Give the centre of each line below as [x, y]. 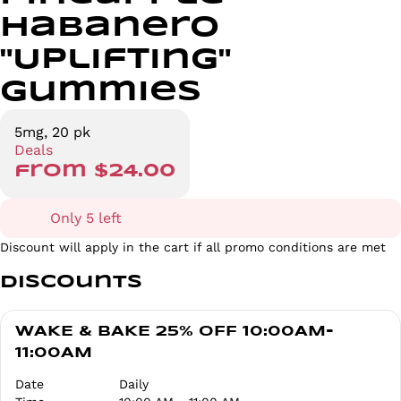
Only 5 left [86, 218]
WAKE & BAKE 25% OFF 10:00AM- [175, 332]
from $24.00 [95, 172]
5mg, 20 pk [52, 132]
